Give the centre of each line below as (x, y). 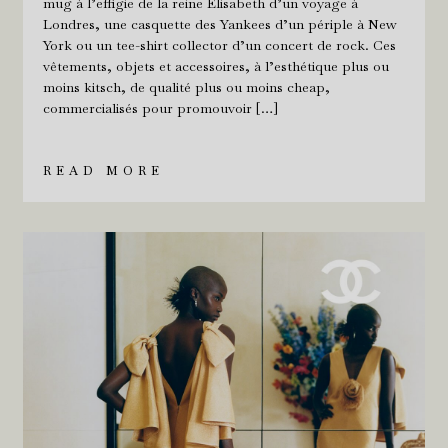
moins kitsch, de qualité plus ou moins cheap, (186, 86)
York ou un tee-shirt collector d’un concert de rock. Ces (219, 44)
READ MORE (103, 170)
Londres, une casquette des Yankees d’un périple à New (219, 23)
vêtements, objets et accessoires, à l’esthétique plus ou (215, 65)
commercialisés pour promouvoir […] (160, 107)
